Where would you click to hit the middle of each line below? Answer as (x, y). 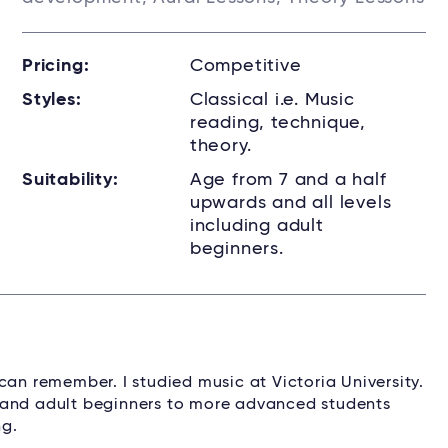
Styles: (52, 100)
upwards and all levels (290, 203)
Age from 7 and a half (288, 180)
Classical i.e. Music (272, 100)
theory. (220, 146)
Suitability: (70, 180)
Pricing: (56, 66)
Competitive (245, 66)
